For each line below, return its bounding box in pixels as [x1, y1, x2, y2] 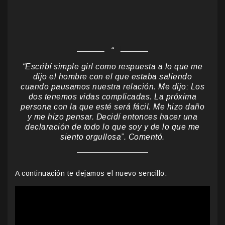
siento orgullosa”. [60, 133, 129, 142]
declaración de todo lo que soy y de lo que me [25, 123, 200, 132]
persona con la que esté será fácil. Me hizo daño [21, 102, 204, 111]
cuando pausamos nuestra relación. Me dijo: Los [21, 82, 204, 91]
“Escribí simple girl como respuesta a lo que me [22, 62, 203, 71]
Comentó [128, 133, 163, 142]
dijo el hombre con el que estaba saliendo [33, 72, 192, 81]
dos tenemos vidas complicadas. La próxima [28, 92, 197, 101]
